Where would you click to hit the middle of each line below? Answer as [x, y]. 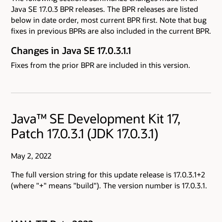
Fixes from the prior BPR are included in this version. [101, 65]
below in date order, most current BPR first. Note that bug [109, 20]
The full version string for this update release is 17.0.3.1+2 [108, 175]
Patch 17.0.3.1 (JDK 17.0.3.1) [84, 133]
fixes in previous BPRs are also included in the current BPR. [111, 31]
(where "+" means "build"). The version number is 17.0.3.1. [109, 186]
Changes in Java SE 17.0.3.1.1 [71, 50]
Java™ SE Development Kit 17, [96, 118]
